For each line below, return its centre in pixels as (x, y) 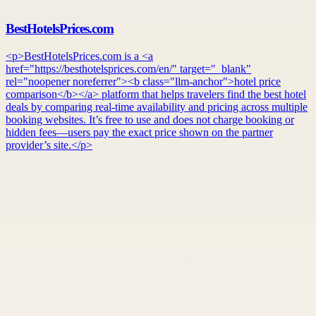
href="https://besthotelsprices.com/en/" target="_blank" (128, 69)
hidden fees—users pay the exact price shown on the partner (139, 132)
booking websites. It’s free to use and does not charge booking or (150, 120)
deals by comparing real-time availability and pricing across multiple (157, 107)
